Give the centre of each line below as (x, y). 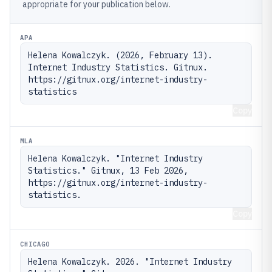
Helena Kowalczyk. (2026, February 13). (120, 55)
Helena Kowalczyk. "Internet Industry (115, 158)
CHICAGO (35, 244)
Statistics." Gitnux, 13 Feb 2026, (108, 171)
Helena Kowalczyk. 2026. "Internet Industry (130, 262)
